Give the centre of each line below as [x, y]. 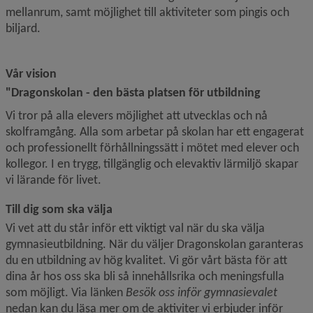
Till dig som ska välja [59, 209]
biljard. [23, 28]
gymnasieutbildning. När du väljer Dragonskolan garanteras [154, 243]
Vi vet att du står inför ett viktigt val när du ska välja [135, 227]
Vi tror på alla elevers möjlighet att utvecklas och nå [137, 115]
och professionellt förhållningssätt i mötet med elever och [152, 147]
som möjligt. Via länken [66, 292]
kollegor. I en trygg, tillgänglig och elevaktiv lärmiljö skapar [152, 163]
